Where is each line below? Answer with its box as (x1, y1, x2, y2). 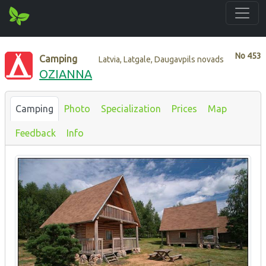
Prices (172, 103, 197, 114)
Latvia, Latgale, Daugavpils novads (99, 54, 224, 64)
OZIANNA (39, 66, 93, 81)
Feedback (15, 127, 56, 138)
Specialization (101, 103, 161, 114)
